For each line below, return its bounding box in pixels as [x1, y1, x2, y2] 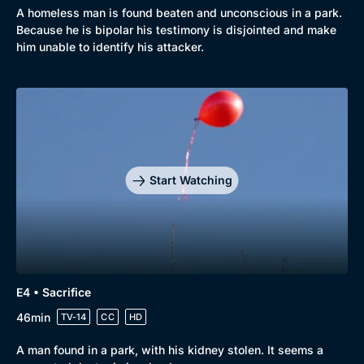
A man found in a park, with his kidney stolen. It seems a [16, 343, 323, 357]
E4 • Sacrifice [16, 285, 91, 299]
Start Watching [149, 173, 232, 188]
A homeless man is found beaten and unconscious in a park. [16, 5, 342, 19]
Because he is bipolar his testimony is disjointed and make [16, 22, 336, 37]
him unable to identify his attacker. [16, 39, 204, 54]
